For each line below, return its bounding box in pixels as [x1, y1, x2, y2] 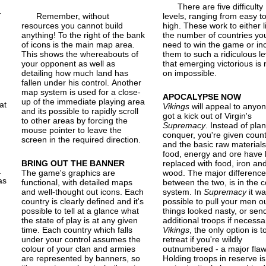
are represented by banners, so [21, 253, 141, 263]
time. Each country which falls [21, 224, 133, 235]
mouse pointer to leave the [21, 125, 122, 135]
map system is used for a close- [21, 87, 141, 97]
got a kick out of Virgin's [162, 110, 252, 121]
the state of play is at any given [21, 215, 138, 225]
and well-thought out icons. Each [21, 186, 144, 197]
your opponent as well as [21, 58, 116, 68]
